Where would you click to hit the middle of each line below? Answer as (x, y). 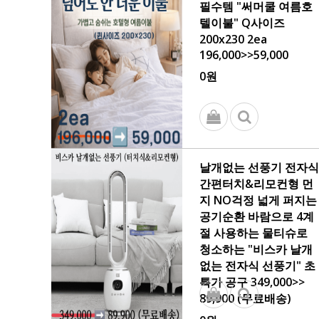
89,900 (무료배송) (245, 298)
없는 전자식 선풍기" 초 (257, 266)
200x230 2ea (233, 39)
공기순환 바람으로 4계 (257, 216)
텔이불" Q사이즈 (242, 23)
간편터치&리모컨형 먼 (256, 184)
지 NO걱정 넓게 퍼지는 (258, 200)
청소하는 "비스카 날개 (256, 249)
